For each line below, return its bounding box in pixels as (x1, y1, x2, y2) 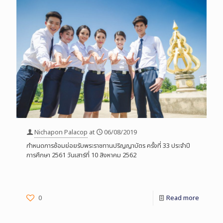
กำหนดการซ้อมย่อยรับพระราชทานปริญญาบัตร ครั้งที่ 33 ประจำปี (26, 141, 190, 151)
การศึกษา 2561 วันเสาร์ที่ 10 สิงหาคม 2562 (26, 150, 136, 161)
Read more (166, 193, 199, 204)
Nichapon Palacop (34, 127, 88, 138)
